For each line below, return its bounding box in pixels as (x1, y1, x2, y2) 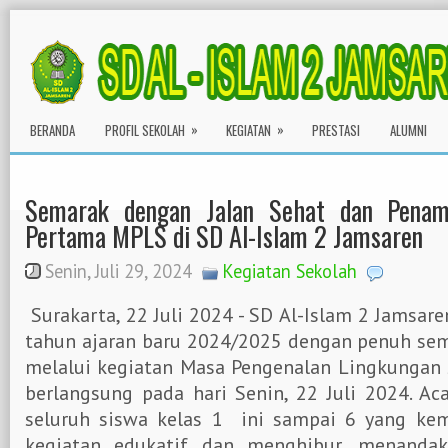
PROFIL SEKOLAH (105, 120, 185, 140)
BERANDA (30, 120, 75, 140)
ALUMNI (390, 120, 427, 140)
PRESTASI (312, 120, 360, 140)
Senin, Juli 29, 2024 (45, 259, 192, 283)
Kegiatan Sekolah (222, 259, 357, 283)
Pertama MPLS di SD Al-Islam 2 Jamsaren (25, 216, 423, 256)
